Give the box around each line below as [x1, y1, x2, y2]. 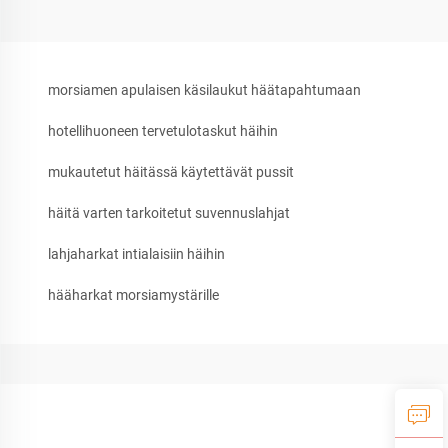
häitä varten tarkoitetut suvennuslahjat [48, 204, 290, 221]
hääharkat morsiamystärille [48, 286, 219, 303]
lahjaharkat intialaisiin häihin [48, 245, 225, 262]
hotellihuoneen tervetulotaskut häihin [48, 122, 278, 139]
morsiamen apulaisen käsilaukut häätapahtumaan [48, 81, 361, 98]
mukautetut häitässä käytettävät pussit [48, 163, 294, 180]
